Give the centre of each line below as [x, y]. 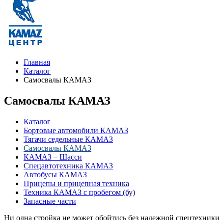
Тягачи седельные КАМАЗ [68, 139]
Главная [37, 62]
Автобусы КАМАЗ [55, 174]
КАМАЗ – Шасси [53, 157]
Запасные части [50, 201]
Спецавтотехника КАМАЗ [68, 165]
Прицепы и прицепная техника [76, 183]
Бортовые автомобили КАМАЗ [76, 130]
